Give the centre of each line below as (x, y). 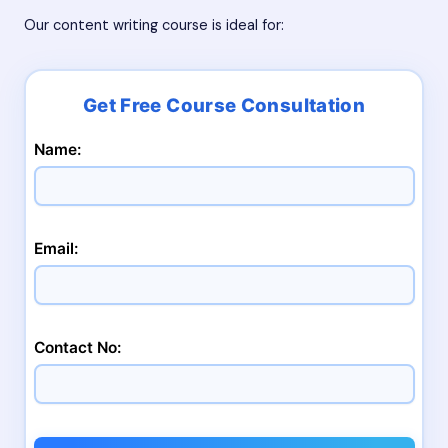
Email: (55, 248)
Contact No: (77, 347)
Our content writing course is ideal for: (154, 26)
